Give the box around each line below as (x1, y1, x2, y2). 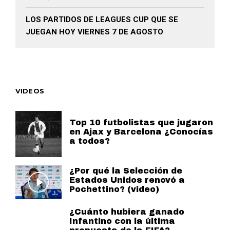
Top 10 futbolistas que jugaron (69, 118, 213, 127)
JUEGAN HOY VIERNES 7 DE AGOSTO (26, 27, 163, 36)
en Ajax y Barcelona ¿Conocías (69, 127, 213, 136)
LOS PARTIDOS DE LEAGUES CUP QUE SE (26, 14, 178, 24)
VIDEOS (15, 86, 44, 95)
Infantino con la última (69, 216, 175, 225)
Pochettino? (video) (69, 184, 159, 194)
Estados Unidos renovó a (69, 175, 185, 184)
